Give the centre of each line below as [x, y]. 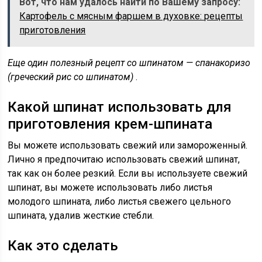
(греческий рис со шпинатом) [71, 77]
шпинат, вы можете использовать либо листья [110, 187]
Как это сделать [63, 246]
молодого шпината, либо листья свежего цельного [120, 201]
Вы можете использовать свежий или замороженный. [128, 145]
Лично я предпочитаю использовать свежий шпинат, [124, 159]
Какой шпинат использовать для [120, 107]
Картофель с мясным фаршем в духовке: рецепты [131, 16]
